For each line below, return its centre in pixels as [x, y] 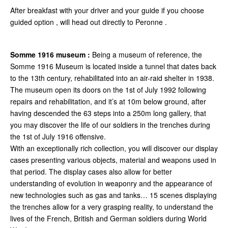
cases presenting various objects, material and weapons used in [113, 160]
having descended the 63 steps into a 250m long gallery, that [108, 113]
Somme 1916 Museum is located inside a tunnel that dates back [113, 66]
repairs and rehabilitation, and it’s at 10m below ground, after [108, 101]
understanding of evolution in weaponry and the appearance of [111, 183]
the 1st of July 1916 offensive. [58, 136]
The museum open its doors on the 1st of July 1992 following [108, 89]
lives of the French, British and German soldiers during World [108, 218]
